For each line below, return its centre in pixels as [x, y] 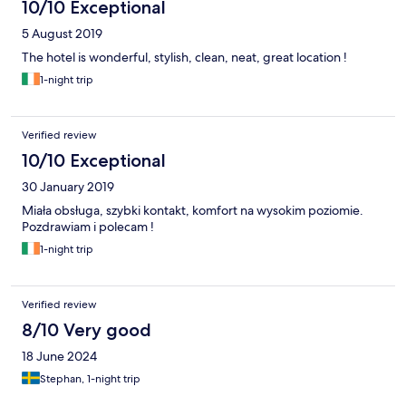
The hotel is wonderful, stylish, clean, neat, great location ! [184, 58]
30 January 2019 [68, 187]
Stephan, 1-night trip [90, 379]
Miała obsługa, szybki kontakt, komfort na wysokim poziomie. [193, 211]
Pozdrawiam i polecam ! [88, 227]
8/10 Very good [87, 330]
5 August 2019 [62, 34]
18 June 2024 [59, 357]
